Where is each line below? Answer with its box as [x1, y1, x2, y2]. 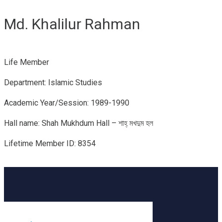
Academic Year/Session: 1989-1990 [4, 98, 129, 108]
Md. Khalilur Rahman [4, 15, 140, 33]
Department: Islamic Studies [4, 77, 102, 87]
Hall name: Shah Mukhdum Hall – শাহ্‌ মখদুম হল [4, 118, 153, 128]
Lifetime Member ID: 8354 [4, 138, 96, 148]
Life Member [4, 57, 49, 67]
